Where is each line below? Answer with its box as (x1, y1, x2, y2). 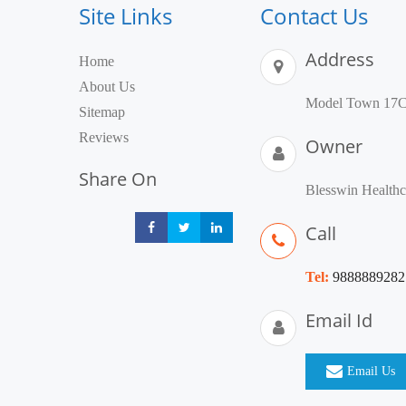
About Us (79, 79, 135, 94)
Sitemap (79, 104, 125, 120)
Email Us (347, 364, 395, 378)
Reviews (79, 130, 129, 145)
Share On (79, 167, 157, 191)
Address (305, 47, 374, 72)
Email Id (305, 308, 372, 333)
